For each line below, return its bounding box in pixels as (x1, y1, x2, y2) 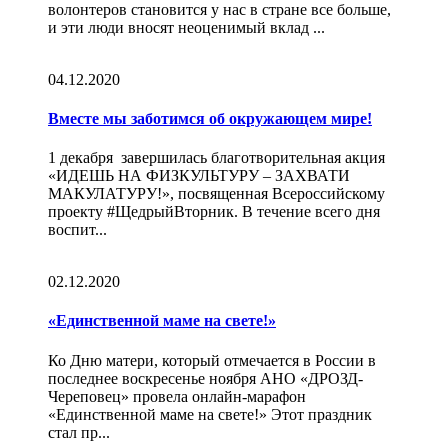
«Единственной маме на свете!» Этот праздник (48, 405, 372, 423)
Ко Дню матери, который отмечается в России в (48, 351, 376, 369)
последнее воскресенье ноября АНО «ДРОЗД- (48, 369, 363, 387)
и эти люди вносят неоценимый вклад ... (48, 18, 325, 36)
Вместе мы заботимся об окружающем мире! (48, 109, 372, 127)
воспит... (48, 221, 107, 239)
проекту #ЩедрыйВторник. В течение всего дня (48, 203, 380, 221)
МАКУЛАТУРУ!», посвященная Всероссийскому (48, 185, 385, 203)
